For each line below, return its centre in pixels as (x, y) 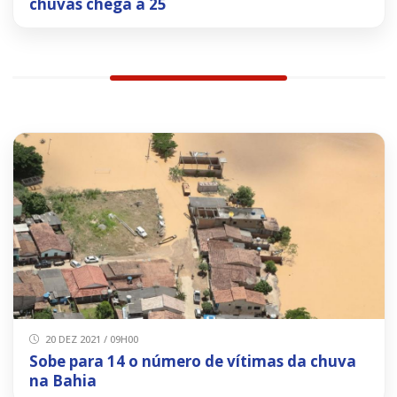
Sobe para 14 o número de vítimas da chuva (192, 362)
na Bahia (62, 381)
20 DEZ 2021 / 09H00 (90, 339)
